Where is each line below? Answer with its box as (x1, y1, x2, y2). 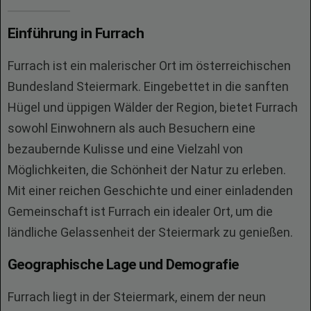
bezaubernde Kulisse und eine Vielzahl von (8, 142, 243, 156)
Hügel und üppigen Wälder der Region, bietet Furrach (8, 100, 298, 115)
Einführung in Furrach (8, 25, 144, 42)
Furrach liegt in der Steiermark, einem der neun (8, 289, 266, 304)
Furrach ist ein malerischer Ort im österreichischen (8, 58, 291, 73)
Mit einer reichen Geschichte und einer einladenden (8, 183, 293, 198)
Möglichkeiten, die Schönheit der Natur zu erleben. (8, 162, 286, 177)
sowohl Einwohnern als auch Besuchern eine (8, 121, 255, 135)
